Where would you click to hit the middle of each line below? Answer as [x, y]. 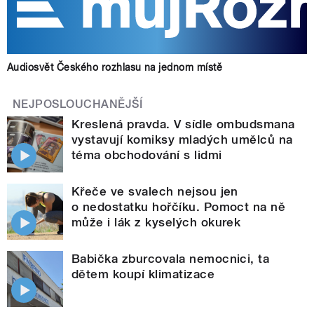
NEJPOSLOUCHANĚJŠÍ [78, 104]
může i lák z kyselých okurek [156, 222]
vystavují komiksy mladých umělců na [182, 139]
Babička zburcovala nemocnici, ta [171, 258]
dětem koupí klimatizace [143, 274]
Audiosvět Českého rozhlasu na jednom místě [115, 67]
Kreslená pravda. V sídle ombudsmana [183, 124]
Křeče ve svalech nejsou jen [155, 191]
